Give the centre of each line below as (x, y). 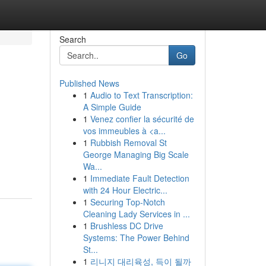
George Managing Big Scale (136, 154)
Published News (89, 83)
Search (72, 39)
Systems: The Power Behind (136, 237)
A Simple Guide (112, 107)
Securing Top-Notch (127, 202)
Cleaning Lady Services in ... (136, 214)
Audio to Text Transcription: (141, 95)
